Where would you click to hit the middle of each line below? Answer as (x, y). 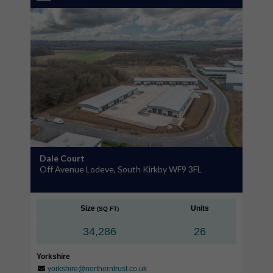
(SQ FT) (108, 208)
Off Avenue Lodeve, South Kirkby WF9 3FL (121, 169)
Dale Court (62, 158)
